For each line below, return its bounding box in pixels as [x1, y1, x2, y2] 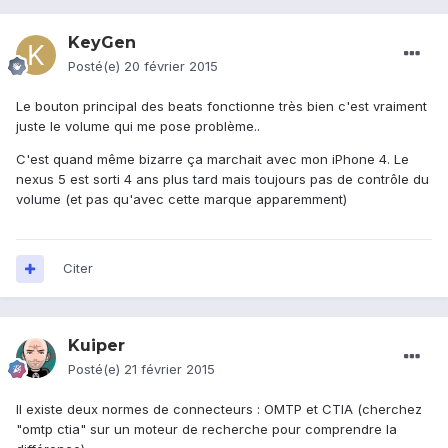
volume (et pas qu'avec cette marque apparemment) [16, 191, 347, 208]
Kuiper [68, 336, 125, 356]
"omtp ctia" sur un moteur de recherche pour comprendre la [16, 421, 397, 438]
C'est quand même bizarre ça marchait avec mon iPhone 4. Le [16, 151, 409, 168]
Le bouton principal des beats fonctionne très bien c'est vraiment [16, 98, 427, 115]
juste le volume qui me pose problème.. [16, 118, 260, 135]
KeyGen [68, 33, 136, 53]
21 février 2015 [124, 361, 215, 378]
